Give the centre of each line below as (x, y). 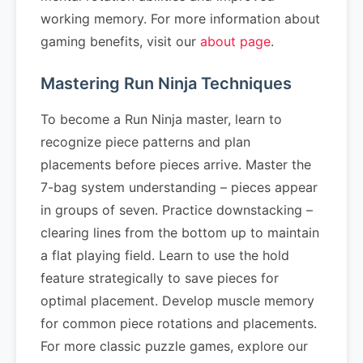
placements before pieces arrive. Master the (176, 164)
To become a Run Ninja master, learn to (161, 119)
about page (235, 41)
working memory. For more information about (180, 19)
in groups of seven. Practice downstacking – (177, 210)
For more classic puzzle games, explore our (174, 346)
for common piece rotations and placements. (179, 323)
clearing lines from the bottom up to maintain (180, 233)
